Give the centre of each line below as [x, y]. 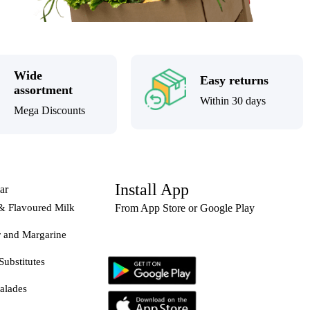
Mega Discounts [49, 110]
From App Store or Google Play [184, 208]
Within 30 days [233, 100]
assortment [43, 90]
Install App [152, 189]
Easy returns [235, 80]
